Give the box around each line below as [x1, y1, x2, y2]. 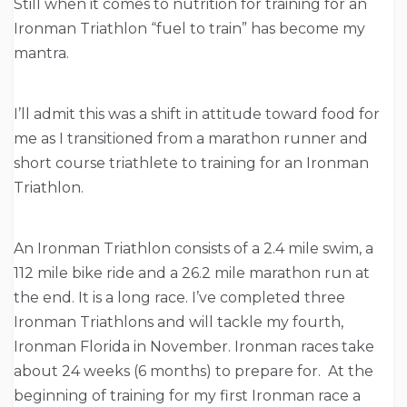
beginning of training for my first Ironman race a [14, 387, 361, 405]
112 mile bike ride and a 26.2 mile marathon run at [14, 264, 370, 283]
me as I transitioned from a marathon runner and [14, 130, 368, 148]
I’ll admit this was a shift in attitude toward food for [14, 105, 380, 124]
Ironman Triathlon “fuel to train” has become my [14, 20, 365, 38]
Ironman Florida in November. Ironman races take [14, 338, 374, 356]
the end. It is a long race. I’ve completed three [14, 289, 345, 307]
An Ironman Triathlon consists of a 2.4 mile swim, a [14, 240, 373, 258]
